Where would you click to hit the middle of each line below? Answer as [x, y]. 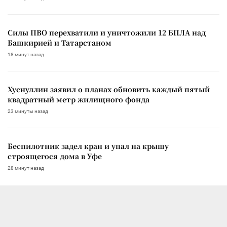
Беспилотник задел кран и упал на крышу [88, 146]
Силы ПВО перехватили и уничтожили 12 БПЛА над [107, 32]
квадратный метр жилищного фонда [79, 99]
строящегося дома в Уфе [55, 156]
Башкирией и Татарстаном [60, 42]
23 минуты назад [28, 111]
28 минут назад [26, 168]
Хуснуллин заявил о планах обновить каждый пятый [109, 89]
